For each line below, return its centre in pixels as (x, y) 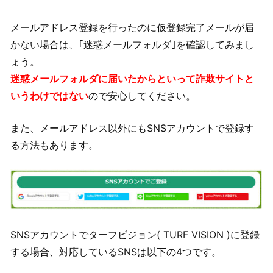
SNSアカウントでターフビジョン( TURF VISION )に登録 (135, 234)
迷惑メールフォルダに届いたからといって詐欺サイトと (132, 78)
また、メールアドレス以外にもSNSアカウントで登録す (132, 128)
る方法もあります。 (54, 145)
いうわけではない (49, 95)
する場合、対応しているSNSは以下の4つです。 (116, 251)
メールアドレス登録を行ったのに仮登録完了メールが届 (132, 27)
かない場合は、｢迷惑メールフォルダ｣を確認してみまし (132, 44)
